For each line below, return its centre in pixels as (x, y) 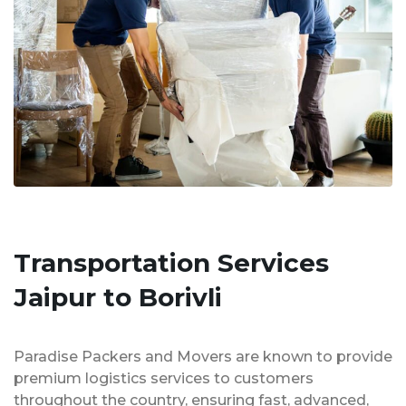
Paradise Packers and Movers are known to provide (203, 357)
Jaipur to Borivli (118, 298)
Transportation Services (171, 263)
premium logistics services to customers (164, 379)
